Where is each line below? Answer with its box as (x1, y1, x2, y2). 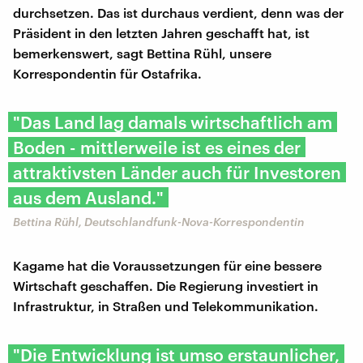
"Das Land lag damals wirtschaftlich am (13, 111, 332, 132)
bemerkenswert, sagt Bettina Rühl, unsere (13, 45, 271, 61)
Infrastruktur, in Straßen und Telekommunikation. (13, 297, 318, 314)
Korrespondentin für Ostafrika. (13, 65, 202, 81)
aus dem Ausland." (13, 186, 164, 207)
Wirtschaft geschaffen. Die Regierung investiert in (13, 277, 318, 293)
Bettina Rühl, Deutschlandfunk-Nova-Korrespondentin (13, 214, 305, 228)
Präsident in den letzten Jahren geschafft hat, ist (13, 24, 310, 41)
